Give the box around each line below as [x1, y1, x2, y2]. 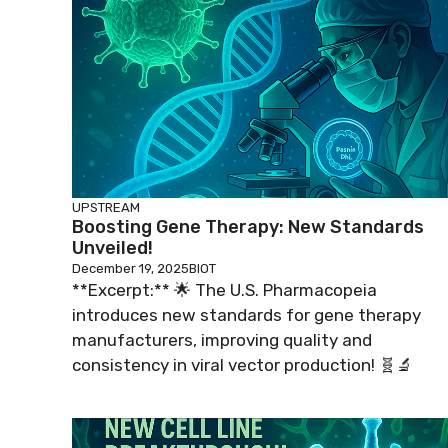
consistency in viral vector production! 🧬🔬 [72, 355, 413, 375]
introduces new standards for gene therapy [72, 305, 421, 325]
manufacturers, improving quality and [72, 330, 372, 350]
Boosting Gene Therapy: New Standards [72, 216, 424, 238]
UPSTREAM [72, 200, 140, 215]
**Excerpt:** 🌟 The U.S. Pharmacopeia [72, 280, 377, 300]
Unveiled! [72, 237, 153, 259]
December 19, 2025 [72, 261, 189, 276]
